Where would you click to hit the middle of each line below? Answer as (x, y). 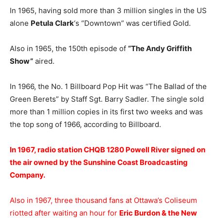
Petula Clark (52, 23)
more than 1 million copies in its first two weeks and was (106, 112)
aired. (44, 61)
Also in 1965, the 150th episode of (69, 48)
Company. (27, 175)
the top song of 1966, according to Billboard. (85, 124)
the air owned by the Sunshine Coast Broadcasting (99, 162)
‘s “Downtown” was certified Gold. (132, 23)
